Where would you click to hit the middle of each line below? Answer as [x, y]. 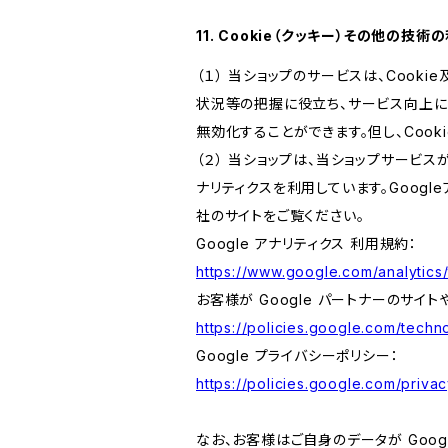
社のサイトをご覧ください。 [280, 215]
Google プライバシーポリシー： [297, 355]
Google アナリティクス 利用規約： [307, 243]
